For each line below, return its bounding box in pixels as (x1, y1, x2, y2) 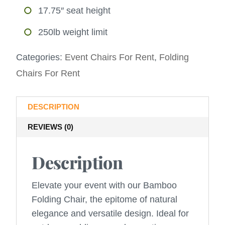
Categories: (16, 52, 65, 63)
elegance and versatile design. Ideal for (32, 208, 189, 219)
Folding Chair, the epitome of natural (32, 194, 178, 205)
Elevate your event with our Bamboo (32, 180, 177, 191)
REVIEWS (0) (28, 123, 74, 132)
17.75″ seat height (38, 6, 111, 16)
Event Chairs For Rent (65, 52, 155, 63)
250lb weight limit (38, 27, 108, 38)
